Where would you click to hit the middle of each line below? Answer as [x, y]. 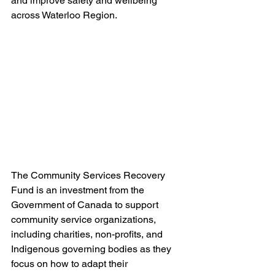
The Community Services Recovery [89, 176]
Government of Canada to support [86, 205]
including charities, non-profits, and [88, 234]
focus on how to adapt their [71, 264]
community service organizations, [85, 220]
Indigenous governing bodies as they [92, 249]
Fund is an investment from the [79, 190]
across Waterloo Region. [64, 15]
